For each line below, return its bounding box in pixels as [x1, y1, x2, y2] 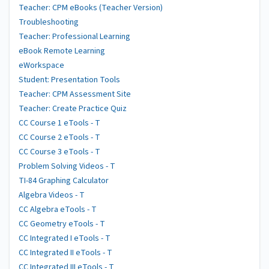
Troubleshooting [19, 16, 79, 28]
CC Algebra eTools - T [19, 204, 97, 216]
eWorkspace [19, 59, 64, 71]
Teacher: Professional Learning [19, 31, 130, 43]
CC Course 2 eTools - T [19, 131, 100, 144]
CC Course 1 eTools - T [19, 117, 100, 129]
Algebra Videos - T [19, 189, 85, 201]
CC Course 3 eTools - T [19, 146, 100, 158]
